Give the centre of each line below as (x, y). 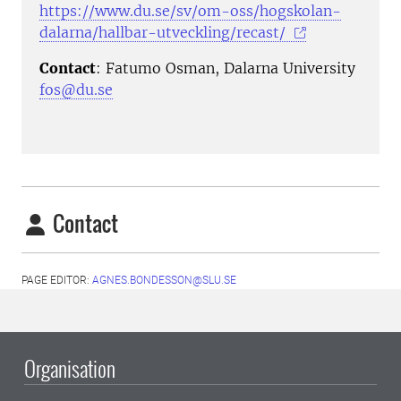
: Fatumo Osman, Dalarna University (226, 68)
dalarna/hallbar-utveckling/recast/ (165, 33)
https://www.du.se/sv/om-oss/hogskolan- (190, 11)
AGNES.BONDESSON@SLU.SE (164, 281)
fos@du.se (76, 90)
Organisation (70, 368)
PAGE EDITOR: (57, 281)
